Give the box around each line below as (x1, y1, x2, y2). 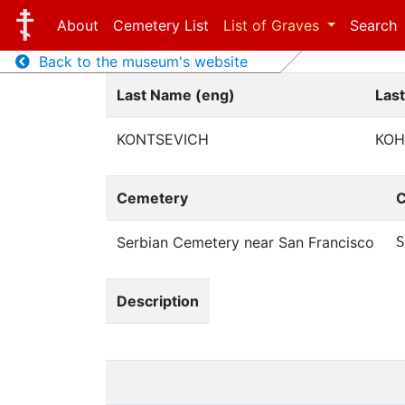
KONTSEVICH (117, 130, 209, 148)
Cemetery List (112, 16, 209, 34)
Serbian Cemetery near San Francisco (117, 233, 374, 251)
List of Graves (222, 16, 324, 34)
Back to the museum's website (29, 52, 248, 71)
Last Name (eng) (117, 86, 235, 104)
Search (350, 16, 398, 34)
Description (117, 292, 199, 310)
